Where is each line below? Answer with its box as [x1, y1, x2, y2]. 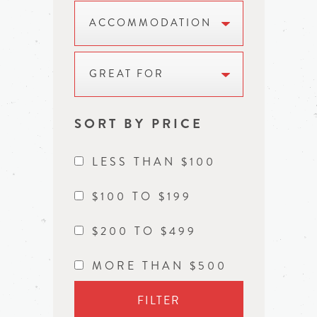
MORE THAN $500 [91, 258, 227, 274]
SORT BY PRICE [74, 114, 203, 133]
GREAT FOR [88, 67, 164, 81]
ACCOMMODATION [88, 16, 212, 30]
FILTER [137, 292, 180, 309]
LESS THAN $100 [91, 154, 216, 170]
